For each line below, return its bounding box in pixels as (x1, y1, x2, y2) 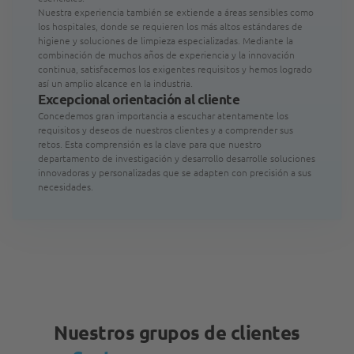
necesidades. (38, 180, 93, 193)
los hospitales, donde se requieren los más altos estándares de (38, 20, 303, 32)
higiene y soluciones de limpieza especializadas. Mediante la (38, 34, 293, 47)
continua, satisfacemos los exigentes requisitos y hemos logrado (38, 62, 312, 75)
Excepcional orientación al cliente (38, 91, 239, 107)
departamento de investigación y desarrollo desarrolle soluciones (38, 152, 315, 164)
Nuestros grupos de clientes (54, 320, 300, 345)
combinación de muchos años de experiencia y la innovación (38, 48, 295, 61)
